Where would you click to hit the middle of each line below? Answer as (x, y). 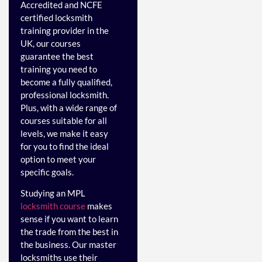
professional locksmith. (65, 94)
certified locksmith (56, 17)
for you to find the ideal (65, 146)
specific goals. (47, 172)
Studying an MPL (53, 193)
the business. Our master (68, 244)
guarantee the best (57, 56)
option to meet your (58, 159)
